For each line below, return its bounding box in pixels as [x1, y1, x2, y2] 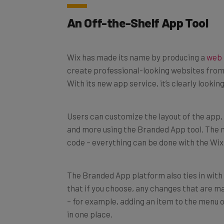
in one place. [67, 197, 112, 208]
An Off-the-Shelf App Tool [67, 3, 208, 19]
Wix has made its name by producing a [67, 40, 206, 51]
